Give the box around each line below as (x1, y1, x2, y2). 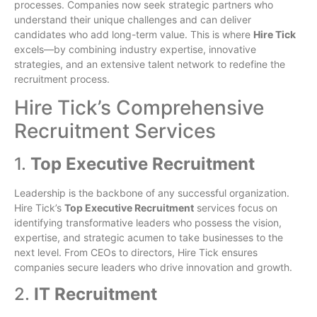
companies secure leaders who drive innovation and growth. (14, 261, 292, 273)
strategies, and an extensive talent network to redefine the (14, 57, 285, 70)
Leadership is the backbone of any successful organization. (14, 187, 289, 199)
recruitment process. (14, 72, 110, 85)
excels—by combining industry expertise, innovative (14, 42, 256, 55)
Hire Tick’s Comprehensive (14, 96, 264, 120)
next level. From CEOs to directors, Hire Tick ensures (14, 246, 258, 258)
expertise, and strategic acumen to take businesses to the (14, 231, 283, 243)
